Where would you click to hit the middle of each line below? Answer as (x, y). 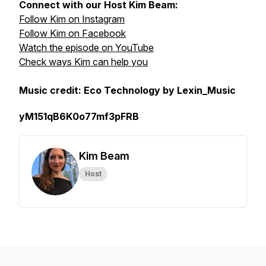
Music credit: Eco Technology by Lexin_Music (127, 90)
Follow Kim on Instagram (72, 19)
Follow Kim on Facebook (72, 33)
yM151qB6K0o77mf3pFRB (79, 116)
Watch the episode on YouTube (86, 47)
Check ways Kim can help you (83, 62)
